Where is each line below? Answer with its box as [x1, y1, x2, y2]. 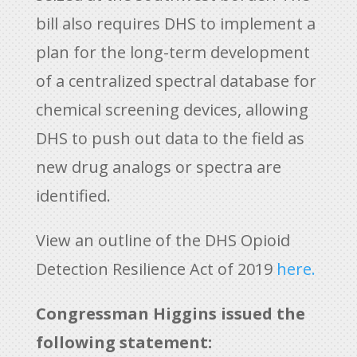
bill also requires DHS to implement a [35, 13, 316, 34]
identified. [35, 185, 111, 206]
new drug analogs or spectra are [35, 156, 281, 178]
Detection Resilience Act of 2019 [35, 258, 277, 280]
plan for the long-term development [35, 41, 310, 63]
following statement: [35, 331, 212, 353]
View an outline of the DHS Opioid [35, 229, 290, 251]
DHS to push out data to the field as [35, 127, 304, 149]
